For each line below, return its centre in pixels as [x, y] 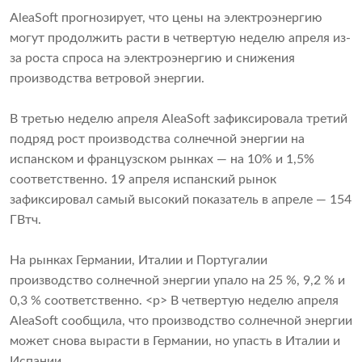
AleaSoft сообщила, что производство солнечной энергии [181, 321]
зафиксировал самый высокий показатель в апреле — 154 [181, 200]
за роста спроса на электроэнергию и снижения [152, 59]
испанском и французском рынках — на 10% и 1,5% [162, 160]
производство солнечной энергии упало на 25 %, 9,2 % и [177, 281]
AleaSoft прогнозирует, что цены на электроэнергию [166, 18]
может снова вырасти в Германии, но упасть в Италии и [175, 341]
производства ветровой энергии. [107, 79]
